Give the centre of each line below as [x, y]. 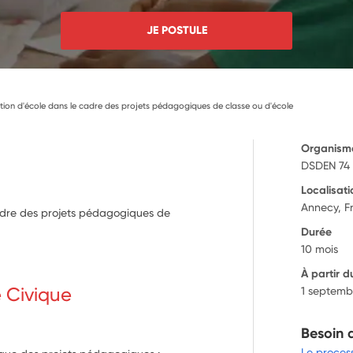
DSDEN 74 [326, 165]
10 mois [320, 249]
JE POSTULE [176, 30]
